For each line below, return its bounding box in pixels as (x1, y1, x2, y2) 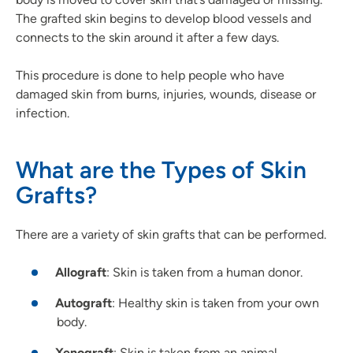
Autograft (55, 295, 112, 311)
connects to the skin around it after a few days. (16, 30, 279, 46)
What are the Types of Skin (16, 155, 307, 185)
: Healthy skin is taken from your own (112, 295, 319, 311)
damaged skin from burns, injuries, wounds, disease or (16, 87, 316, 102)
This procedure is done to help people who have (16, 68, 284, 84)
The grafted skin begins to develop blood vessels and (16, 11, 311, 27)
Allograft (55, 265, 106, 281)
